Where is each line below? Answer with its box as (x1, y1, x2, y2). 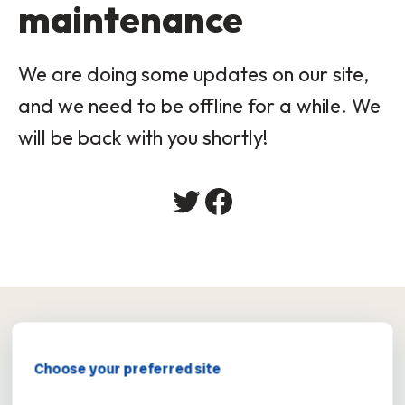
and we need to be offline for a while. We (18, 92, 381, 118)
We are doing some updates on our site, (18, 61, 369, 87)
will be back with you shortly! (18, 124, 268, 150)
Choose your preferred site (33, 359, 221, 378)
